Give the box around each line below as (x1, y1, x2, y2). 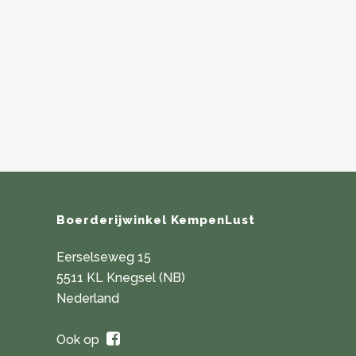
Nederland (56, 291, 119, 306)
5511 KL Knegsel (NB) (56, 270, 185, 285)
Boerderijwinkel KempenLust (56, 213, 255, 227)
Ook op (56, 332, 103, 347)
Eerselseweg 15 (56, 250, 151, 265)
